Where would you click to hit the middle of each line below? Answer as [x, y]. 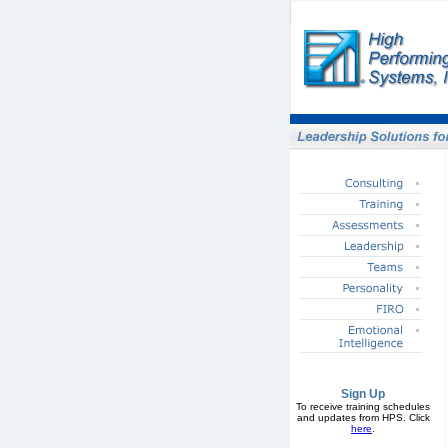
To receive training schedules [363, 406]
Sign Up [363, 394]
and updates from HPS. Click [363, 417]
